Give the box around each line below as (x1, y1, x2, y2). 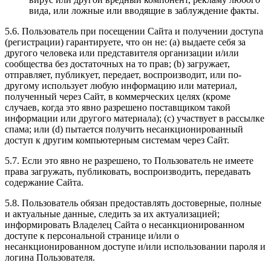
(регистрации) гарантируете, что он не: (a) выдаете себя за (5, 37, 246, 48)
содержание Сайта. (5, 177, 83, 188)
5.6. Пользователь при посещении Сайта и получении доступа (5, 26, 263, 37)
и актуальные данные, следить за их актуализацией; (5, 209, 220, 220)
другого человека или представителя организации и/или (5, 48, 239, 59)
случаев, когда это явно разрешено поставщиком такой (5, 102, 230, 113)
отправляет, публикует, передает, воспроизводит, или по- (5, 70, 241, 80)
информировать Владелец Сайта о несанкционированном (5, 220, 244, 230)
